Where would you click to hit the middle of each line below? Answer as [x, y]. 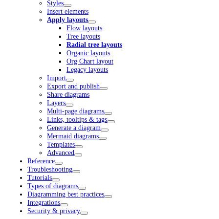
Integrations [44, 203]
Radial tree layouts [94, 45]
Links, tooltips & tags [77, 120]
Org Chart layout [90, 61]
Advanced [61, 153]
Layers [56, 103]
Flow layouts [84, 28]
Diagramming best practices [66, 194]
